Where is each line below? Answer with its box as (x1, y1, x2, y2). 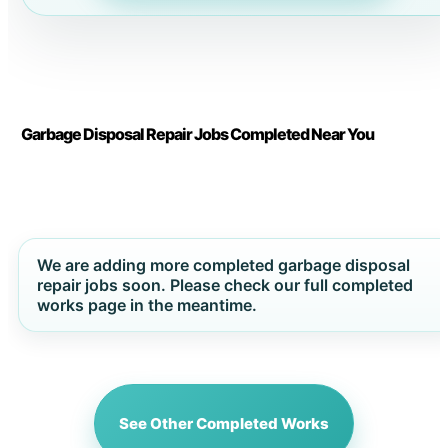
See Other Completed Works (119, 413, 329, 433)
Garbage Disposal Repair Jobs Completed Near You (20, 123, 374, 144)
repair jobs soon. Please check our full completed (36, 274, 413, 295)
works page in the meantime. (36, 294, 257, 315)
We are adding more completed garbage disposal (36, 254, 410, 275)
